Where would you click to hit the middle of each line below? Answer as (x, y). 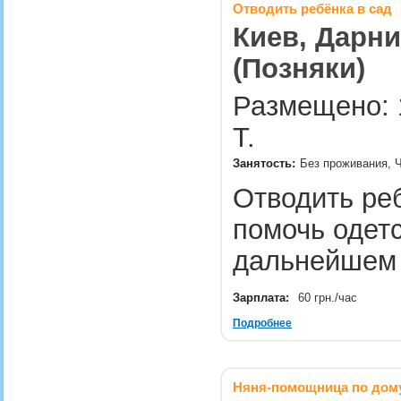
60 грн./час (329, 298)
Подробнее (262, 323)
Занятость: (264, 163)
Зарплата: (261, 298)
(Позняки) (299, 68)
